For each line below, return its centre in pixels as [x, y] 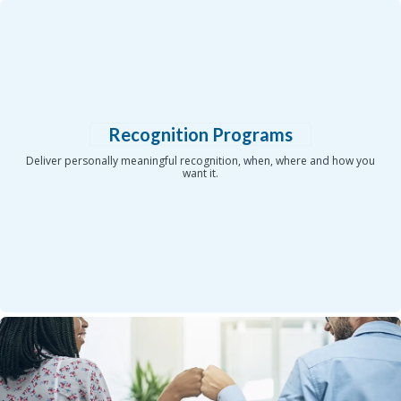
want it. [200, 174]
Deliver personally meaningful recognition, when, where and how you [200, 161]
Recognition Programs [200, 135]
